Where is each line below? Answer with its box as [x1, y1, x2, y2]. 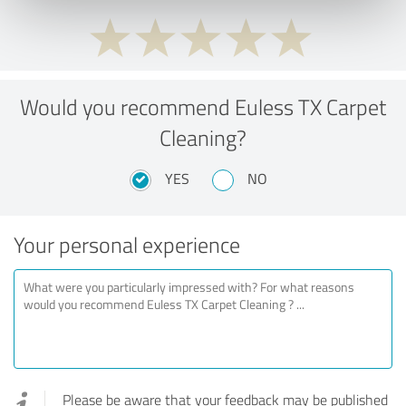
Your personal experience [14, 228, 240, 259]
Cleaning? [159, 121, 246, 152]
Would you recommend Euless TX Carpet [20, 91, 386, 121]
